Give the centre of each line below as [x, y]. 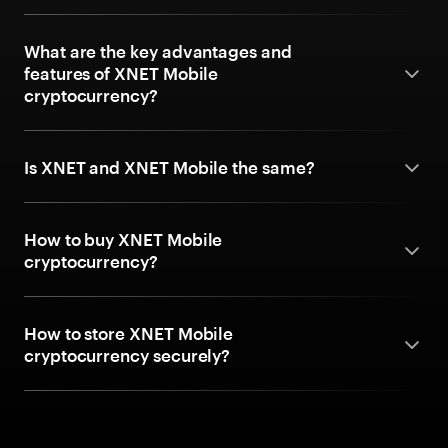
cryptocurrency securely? [127, 355]
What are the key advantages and [158, 51]
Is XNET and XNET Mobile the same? [169, 167]
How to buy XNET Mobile [123, 239]
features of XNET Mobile [121, 73]
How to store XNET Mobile [129, 333]
